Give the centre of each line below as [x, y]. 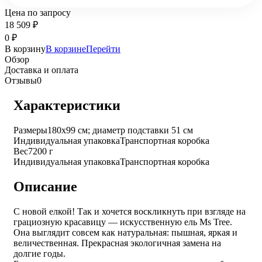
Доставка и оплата [42, 70]
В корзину [25, 49]
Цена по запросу [38, 13]
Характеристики [67, 105]
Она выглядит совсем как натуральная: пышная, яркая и [125, 232]
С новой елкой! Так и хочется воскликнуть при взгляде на [130, 211]
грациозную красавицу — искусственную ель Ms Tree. [123, 222]
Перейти [103, 49]
